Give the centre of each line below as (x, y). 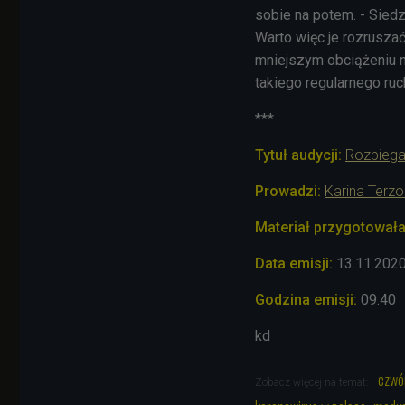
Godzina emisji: (306, 299)
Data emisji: (294, 263)
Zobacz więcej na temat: (313, 382)
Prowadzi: (288, 191)
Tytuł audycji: (298, 155)
